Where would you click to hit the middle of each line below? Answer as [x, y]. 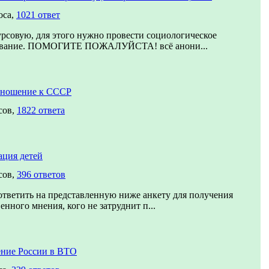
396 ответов [41, 174]
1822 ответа [41, 110]
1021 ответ [38, 15]
